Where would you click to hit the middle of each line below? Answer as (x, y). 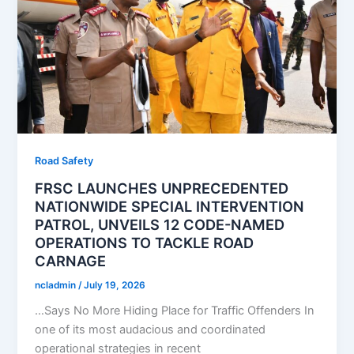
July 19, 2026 (115, 285)
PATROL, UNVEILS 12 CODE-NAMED (160, 224)
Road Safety (64, 161)
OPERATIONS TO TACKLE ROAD (145, 242)
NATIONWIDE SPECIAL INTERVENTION (170, 206)
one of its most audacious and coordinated (151, 330)
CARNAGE (71, 260)
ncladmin (57, 285)
